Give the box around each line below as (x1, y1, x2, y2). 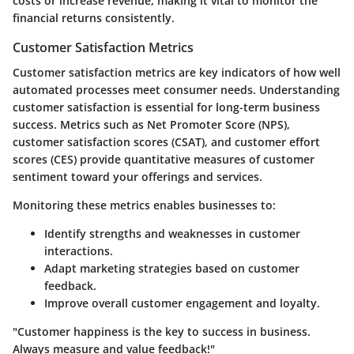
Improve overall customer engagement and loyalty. (44, 296, 320, 311)
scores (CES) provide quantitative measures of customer (13, 152, 314, 168)
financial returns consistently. (13, 9, 175, 25)
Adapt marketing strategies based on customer (44, 261, 299, 277)
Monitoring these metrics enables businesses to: (13, 198, 276, 213)
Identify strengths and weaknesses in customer (44, 226, 300, 242)
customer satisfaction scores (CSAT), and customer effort (13, 134, 320, 150)
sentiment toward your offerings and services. (13, 169, 262, 185)
